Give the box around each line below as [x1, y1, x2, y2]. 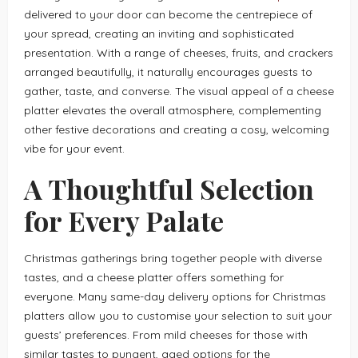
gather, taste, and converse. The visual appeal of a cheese [24, 83, 334, 98]
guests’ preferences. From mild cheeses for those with [24, 327, 308, 342]
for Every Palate [24, 201, 224, 239]
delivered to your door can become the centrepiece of [24, 6, 312, 22]
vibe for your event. [24, 141, 125, 156]
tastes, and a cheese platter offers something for [24, 269, 284, 284]
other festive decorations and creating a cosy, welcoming [24, 121, 329, 137]
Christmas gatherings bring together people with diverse [24, 250, 322, 265]
